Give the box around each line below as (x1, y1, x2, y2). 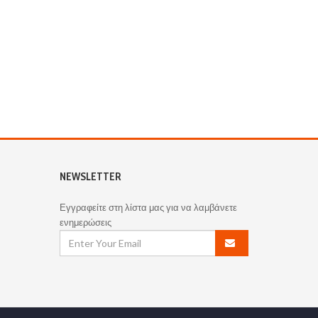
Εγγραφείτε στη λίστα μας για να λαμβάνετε (59, 201, 237, 213)
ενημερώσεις (59, 216, 111, 228)
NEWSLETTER (59, 170, 121, 183)
